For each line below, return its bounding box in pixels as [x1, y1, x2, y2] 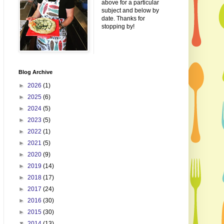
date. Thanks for [101, 15, 145, 22]
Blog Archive [18, 69, 52, 75]
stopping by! [101, 23, 134, 30]
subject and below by [101, 7, 159, 14]
